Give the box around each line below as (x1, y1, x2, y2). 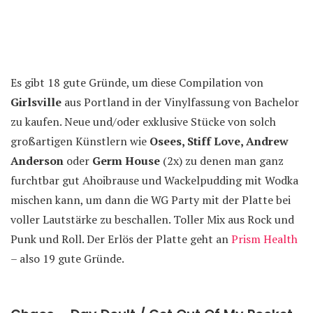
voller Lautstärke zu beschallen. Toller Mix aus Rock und (10, 212, 294, 227)
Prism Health (231, 231, 298, 247)
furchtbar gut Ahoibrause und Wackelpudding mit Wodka (10, 173, 298, 188)
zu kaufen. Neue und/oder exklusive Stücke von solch (10, 114, 276, 129)
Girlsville (10, 94, 61, 110)
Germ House (92, 153, 160, 168)
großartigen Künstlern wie (10, 133, 150, 149)
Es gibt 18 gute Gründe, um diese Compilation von (10, 75, 263, 90)
